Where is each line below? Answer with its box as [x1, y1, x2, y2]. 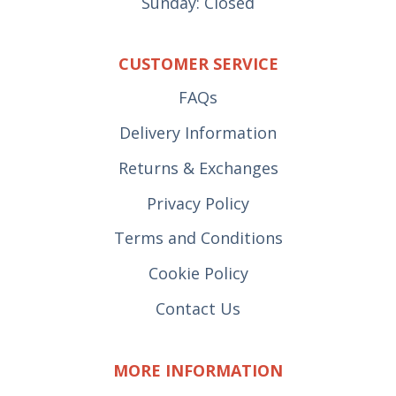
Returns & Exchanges [118, 156, 278, 179]
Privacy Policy [147, 192, 249, 214]
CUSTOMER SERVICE [118, 52, 278, 74]
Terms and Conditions [113, 227, 283, 249]
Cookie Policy [148, 263, 248, 285]
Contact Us [156, 297, 240, 319]
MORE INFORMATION [113, 360, 283, 382]
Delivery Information [119, 121, 277, 143]
